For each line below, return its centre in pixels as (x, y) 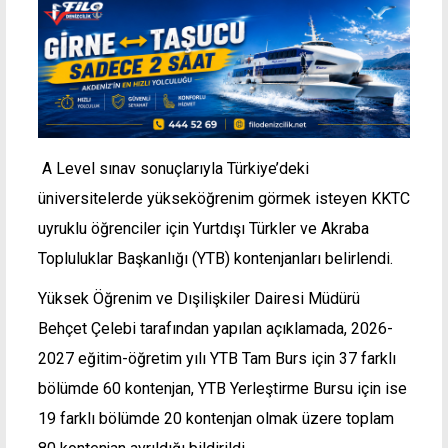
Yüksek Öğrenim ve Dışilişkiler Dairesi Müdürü (199, 298)
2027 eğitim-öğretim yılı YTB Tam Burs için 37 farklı (217, 358)
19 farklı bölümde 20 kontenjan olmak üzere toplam (216, 418)
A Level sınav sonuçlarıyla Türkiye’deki (173, 168)
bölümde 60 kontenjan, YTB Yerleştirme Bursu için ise (222, 388)
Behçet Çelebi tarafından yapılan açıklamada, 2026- (215, 328)
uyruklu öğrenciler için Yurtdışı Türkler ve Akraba (203, 228)
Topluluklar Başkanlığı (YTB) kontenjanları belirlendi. (215, 258)
